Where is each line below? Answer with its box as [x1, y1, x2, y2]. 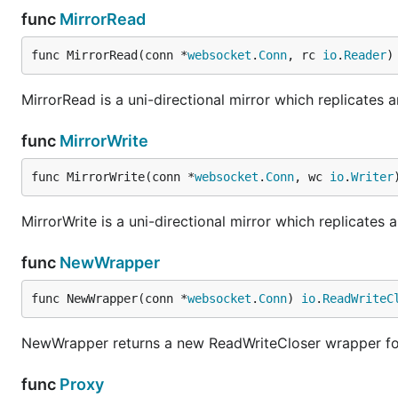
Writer [351, 170, 394, 184]
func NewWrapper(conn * [31, 291, 187, 306]
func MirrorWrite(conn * [31, 170, 195, 184]
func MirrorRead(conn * [31, 48, 187, 62]
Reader [344, 48, 386, 62]
